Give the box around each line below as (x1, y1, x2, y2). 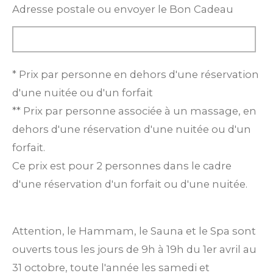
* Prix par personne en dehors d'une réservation (12, 68, 259, 81)
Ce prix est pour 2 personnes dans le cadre (12, 160, 232, 172)
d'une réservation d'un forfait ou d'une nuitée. (12, 178, 247, 191)
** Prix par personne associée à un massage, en (12, 105, 257, 118)
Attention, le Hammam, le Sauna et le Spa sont (12, 224, 256, 237)
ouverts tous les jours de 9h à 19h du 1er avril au (12, 243, 257, 255)
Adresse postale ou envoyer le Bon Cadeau (12, 3, 233, 16)
